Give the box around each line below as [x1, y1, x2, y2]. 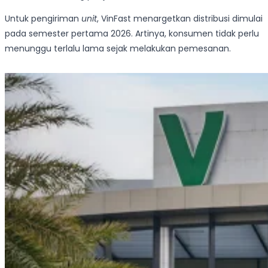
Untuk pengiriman [5, 12, 81, 25]
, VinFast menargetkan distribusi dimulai [97, 12, 263, 25]
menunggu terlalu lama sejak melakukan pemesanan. [5, 42, 231, 54]
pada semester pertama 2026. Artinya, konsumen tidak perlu [5, 27, 259, 39]
